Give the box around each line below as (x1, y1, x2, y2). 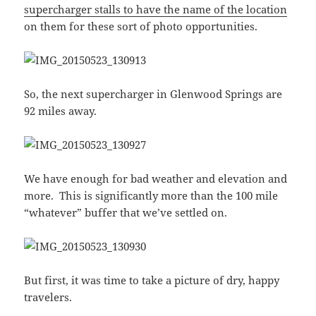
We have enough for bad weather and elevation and (24, 171, 288, 186)
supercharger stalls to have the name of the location (24, 2, 288, 17)
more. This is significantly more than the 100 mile (24, 188, 279, 203)
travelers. (24, 290, 73, 305)
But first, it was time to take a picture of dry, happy (24, 273, 280, 288)
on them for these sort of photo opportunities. (24, 19, 258, 34)
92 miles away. (24, 104, 97, 119)
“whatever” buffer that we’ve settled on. (24, 205, 228, 220)
